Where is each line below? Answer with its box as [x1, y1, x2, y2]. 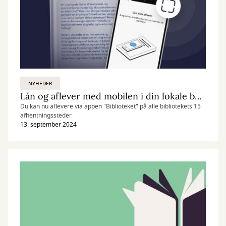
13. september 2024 [20, 120, 77, 129]
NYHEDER [28, 80, 52, 87]
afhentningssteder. [20, 111, 73, 120]
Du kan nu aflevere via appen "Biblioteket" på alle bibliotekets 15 [20, 102, 201, 111]
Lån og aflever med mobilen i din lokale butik [195, 90, 202, 102]
